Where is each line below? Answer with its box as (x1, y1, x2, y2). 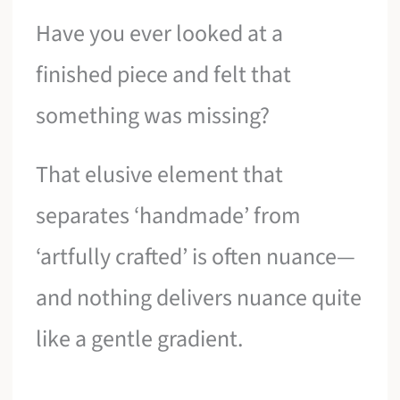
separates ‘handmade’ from (36, 198, 302, 232)
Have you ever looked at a (36, 17, 284, 51)
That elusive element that (36, 157, 284, 191)
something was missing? (36, 99, 271, 133)
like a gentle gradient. (36, 321, 244, 355)
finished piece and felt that (36, 58, 292, 92)
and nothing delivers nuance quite (36, 280, 362, 314)
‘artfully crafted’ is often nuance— (36, 239, 356, 273)
